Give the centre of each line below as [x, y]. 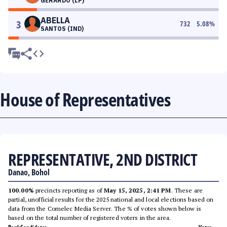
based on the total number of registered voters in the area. [90, 218]
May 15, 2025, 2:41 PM [138, 190]
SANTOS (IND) [62, 29]
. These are [187, 190]
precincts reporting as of [69, 190]
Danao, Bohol [29, 172]
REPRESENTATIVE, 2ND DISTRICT [103, 159]
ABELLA [55, 20]
